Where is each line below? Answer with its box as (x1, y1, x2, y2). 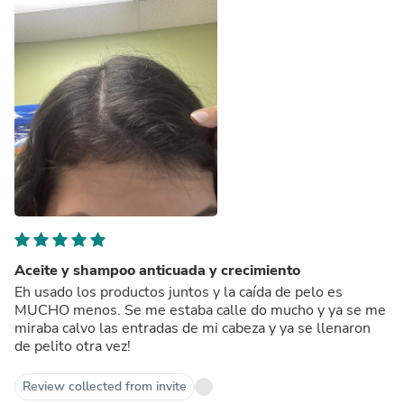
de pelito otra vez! (14, 335, 131, 356)
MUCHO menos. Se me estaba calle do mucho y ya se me (14, 299, 386, 320)
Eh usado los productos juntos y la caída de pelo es (14, 281, 343, 302)
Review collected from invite (23, 377, 187, 395)
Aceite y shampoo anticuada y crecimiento (14, 260, 300, 280)
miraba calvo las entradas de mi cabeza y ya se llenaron (14, 317, 371, 338)
